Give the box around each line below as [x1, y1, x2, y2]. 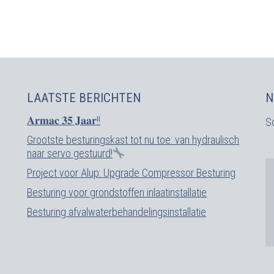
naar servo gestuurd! [27, 147, 113, 160]
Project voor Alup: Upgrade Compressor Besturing [27, 166, 235, 179]
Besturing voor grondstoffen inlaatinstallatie [27, 186, 207, 199]
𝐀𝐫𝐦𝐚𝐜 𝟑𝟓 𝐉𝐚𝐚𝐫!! [27, 114, 100, 127]
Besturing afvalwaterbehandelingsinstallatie [27, 206, 206, 218]
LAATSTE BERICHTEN [27, 91, 141, 105]
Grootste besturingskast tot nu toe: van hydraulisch [27, 133, 239, 146]
